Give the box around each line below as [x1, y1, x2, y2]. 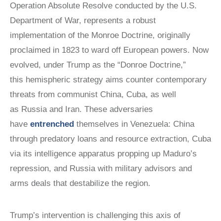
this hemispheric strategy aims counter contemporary [10, 75, 207, 84]
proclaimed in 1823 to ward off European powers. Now [10, 45, 209, 55]
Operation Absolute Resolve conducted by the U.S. [10, 1, 197, 10]
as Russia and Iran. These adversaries [10, 105, 153, 114]
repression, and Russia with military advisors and [10, 164, 192, 173]
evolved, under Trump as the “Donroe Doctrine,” [10, 60, 186, 70]
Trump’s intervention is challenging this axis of [10, 211, 181, 220]
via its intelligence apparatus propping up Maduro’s [10, 149, 197, 158]
